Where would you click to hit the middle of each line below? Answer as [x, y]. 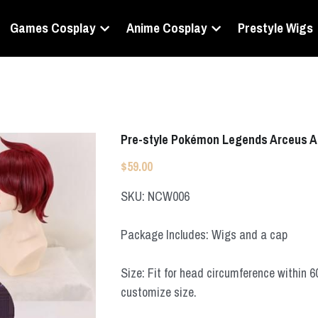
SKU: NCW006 [155, 196]
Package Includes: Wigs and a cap [204, 235]
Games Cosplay [53, 28]
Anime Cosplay [166, 28]
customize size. [159, 292]
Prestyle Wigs [275, 28]
